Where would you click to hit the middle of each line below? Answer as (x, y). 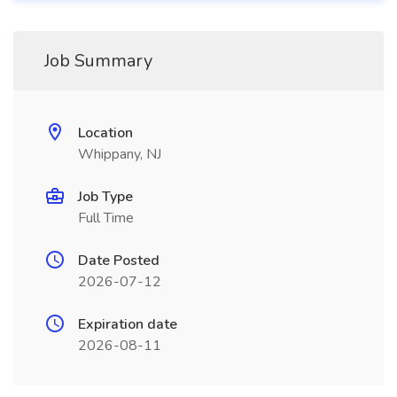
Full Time (106, 218)
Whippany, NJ (120, 154)
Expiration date (128, 324)
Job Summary (98, 61)
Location (105, 133)
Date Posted (119, 261)
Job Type (105, 197)
